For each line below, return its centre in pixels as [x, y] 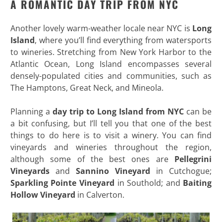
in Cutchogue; [181, 171]
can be [198, 112]
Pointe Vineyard [83, 183]
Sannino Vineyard [110, 171]
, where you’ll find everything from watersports [123, 40]
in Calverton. [100, 195]
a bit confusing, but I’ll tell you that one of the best [111, 124]
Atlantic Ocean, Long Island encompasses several [111, 64]
